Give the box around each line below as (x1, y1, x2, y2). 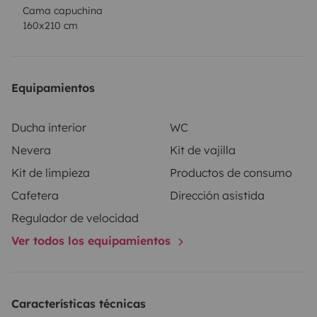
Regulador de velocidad (11, 211, 139, 226)
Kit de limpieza (11, 166, 90, 180)
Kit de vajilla (170, 143, 236, 158)
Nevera (11, 143, 51, 158)
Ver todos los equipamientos (11, 234, 174, 248)
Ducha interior (11, 120, 86, 135)
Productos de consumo (170, 166, 292, 180)
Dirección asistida (170, 188, 265, 203)
